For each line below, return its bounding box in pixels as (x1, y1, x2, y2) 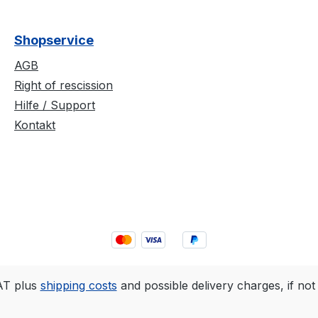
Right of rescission (14, 77, 113, 92)
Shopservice (14, 32, 94, 48)
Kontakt (14, 117, 55, 132)
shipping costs (40, 278, 117, 293)
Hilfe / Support (14, 97, 95, 112)
